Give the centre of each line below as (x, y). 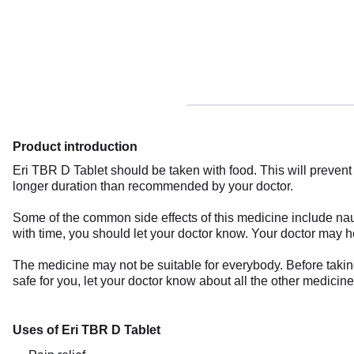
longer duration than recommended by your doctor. (153, 186)
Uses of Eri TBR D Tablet (87, 330)
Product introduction (75, 147)
